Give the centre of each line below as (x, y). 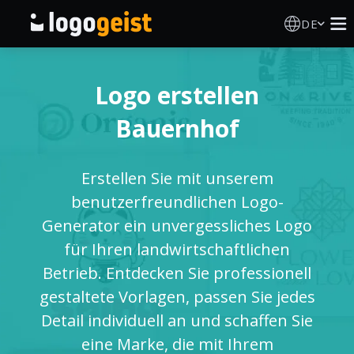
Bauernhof (177, 128)
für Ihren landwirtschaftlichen (177, 249)
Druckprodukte (73, 198)
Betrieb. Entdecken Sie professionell (177, 273)
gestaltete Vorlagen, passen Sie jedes (177, 297)
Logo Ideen (59, 154)
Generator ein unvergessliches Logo (177, 226)
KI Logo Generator (86, 110)
